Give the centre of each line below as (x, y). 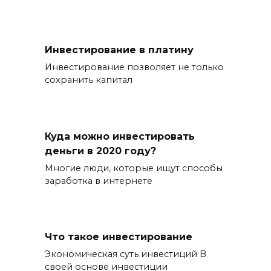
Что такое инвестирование (119, 237)
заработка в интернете (99, 181)
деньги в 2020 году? (100, 151)
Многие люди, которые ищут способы (134, 168)
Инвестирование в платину (119, 50)
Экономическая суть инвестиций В (126, 254)
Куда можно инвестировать (120, 136)
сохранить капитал (89, 80)
